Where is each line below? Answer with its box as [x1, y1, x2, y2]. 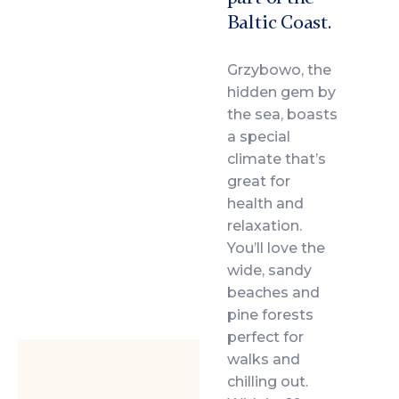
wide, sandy [226, 261, 312, 279]
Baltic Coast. [226, 10, 331, 34]
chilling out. [226, 372, 308, 390]
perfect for [226, 328, 304, 346]
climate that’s [226, 150, 326, 167]
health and [226, 194, 304, 212]
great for [226, 172, 290, 190]
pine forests [226, 305, 313, 323]
